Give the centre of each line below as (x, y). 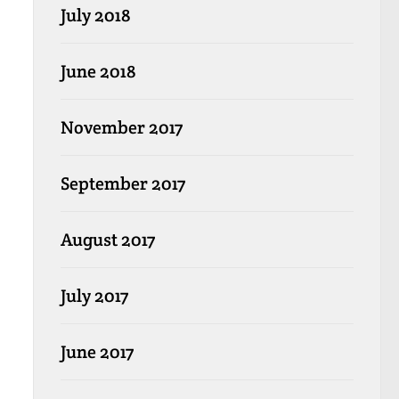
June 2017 (97, 351)
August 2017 (107, 239)
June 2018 (98, 71)
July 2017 (94, 295)
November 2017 (121, 127)
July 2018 (95, 15)
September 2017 (122, 183)
